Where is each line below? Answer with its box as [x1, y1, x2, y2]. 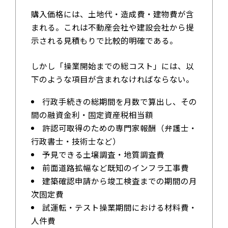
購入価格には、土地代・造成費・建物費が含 [31, 8, 194, 20]
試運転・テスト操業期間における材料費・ [42, 202, 197, 213]
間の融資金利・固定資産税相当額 [31, 109, 153, 121]
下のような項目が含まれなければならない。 [31, 73, 194, 85]
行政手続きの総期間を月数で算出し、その [42, 96, 197, 107]
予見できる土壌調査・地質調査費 [42, 149, 165, 160]
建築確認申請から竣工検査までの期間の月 [42, 175, 197, 187]
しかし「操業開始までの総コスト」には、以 [31, 60, 194, 72]
